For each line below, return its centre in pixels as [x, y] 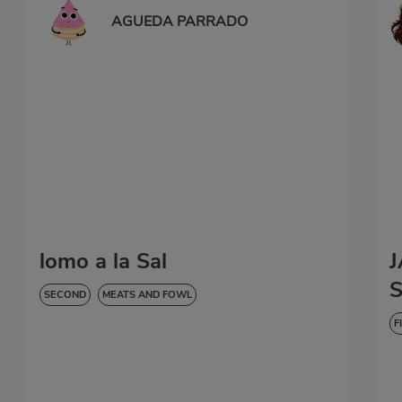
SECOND [65, 295]
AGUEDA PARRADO [179, 22]
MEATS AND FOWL [147, 295]
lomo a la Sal [103, 262]
